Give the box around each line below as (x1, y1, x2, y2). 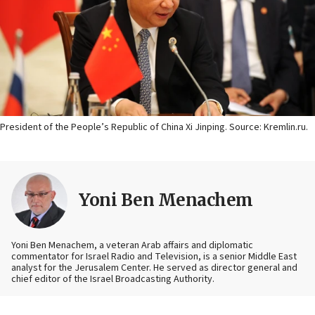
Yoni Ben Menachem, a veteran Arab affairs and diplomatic (11, 238, 253, 253)
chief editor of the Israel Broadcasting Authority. (11, 272, 214, 287)
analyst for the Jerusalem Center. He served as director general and (11, 261, 297, 276)
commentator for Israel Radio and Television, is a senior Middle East (11, 250, 297, 264)
